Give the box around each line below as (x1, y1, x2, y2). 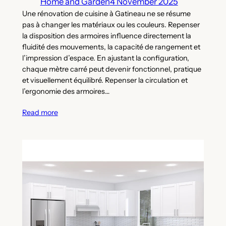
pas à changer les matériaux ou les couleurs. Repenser (22, 20, 200, 30)
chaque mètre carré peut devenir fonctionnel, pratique (22, 65, 201, 74)
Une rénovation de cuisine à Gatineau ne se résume (22, 9, 191, 19)
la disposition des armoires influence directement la (22, 31, 191, 41)
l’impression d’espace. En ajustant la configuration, (22, 53, 189, 63)
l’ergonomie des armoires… (22, 87, 109, 96)
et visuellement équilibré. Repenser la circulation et (22, 76, 188, 85)
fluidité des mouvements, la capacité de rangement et (22, 42, 200, 52)
